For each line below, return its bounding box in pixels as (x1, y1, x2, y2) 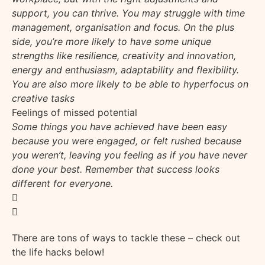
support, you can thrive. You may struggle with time (12, 7, 245, 19)
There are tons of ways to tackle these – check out (12, 231, 240, 244)
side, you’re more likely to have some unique (12, 35, 211, 47)
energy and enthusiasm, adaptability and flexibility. (12, 63, 239, 76)
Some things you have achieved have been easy (12, 120, 227, 132)
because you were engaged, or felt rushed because (12, 134, 241, 147)
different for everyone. (12, 177, 115, 189)
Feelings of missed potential (12, 106, 137, 118)
